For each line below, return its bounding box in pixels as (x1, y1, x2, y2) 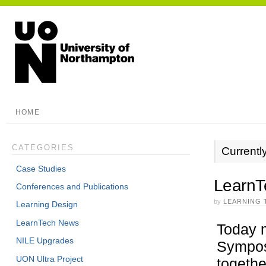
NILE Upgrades (16, 236, 74, 246)
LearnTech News (16, 217, 80, 227)
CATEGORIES (11, 144, 74, 152)
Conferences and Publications (16, 182, 129, 192)
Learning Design (16, 199, 78, 210)
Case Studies (16, 163, 66, 173)
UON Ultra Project (16, 254, 84, 264)
